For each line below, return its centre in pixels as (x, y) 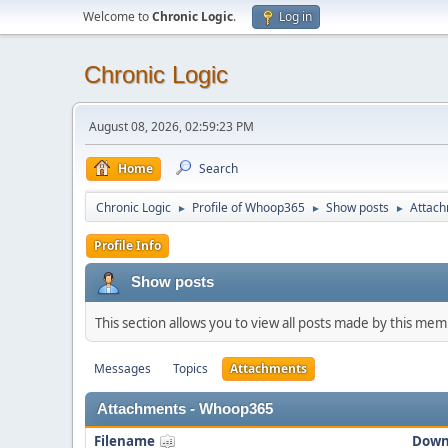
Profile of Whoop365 (248, 207)
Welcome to (117, 16)
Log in (295, 16)
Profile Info (127, 245)
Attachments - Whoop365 (185, 409)
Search (218, 168)
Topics (190, 368)
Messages (122, 368)
